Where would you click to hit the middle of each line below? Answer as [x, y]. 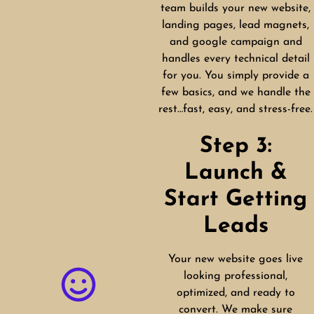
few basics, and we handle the [235, 93]
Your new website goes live [235, 260]
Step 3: [235, 147]
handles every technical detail [235, 59]
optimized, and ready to [235, 293]
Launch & [235, 173]
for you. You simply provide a [235, 76]
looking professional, [235, 277]
